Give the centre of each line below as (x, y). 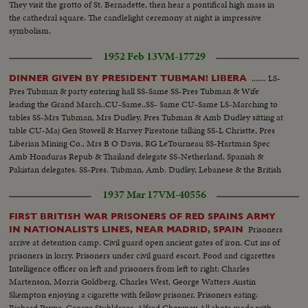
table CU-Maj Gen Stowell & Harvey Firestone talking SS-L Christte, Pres (142, 130)
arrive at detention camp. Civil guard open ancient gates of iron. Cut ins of (145, 242)
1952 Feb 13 (130, 56)
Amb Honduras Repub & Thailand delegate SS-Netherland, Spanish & (136, 156)
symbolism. (30, 30)
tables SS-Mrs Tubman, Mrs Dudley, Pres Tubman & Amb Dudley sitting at (146, 117)
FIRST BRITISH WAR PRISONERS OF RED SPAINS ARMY (143, 216)
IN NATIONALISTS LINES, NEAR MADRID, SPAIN (126, 229)
